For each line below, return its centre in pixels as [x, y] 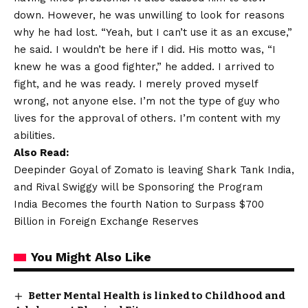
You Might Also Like [91, 257]
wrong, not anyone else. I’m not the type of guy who [147, 101]
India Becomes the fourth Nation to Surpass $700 [139, 204]
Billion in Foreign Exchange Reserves [106, 221]
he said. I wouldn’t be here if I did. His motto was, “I [145, 49]
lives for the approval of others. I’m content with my [147, 118]
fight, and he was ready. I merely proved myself [136, 84]
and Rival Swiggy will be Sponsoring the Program [138, 187]
